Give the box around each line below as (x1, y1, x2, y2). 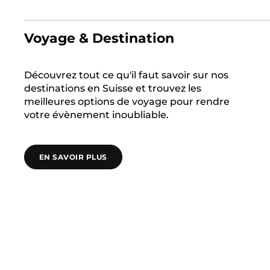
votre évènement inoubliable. (24, 109, 169, 121)
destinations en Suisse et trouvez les (24, 83, 201, 94)
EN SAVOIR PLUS (39, 152, 107, 162)
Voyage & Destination (24, 30, 174, 46)
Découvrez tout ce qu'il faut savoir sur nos (24, 69, 228, 81)
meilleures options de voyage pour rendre (24, 96, 230, 107)
